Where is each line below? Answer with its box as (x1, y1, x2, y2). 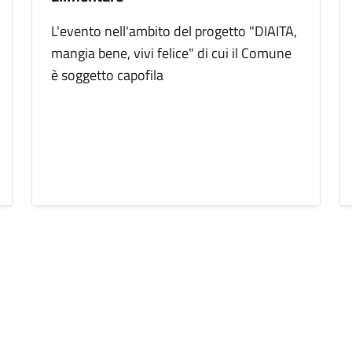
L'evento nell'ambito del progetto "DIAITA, (51, 20, 297, 42)
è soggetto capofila (51, 64, 163, 86)
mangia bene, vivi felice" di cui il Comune (51, 42, 291, 64)
